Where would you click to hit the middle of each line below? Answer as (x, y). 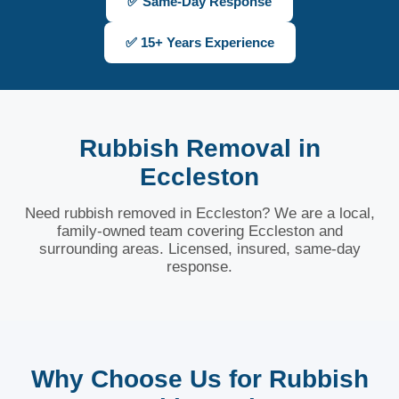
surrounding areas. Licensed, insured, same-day (199, 249)
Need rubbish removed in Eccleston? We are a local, (199, 213)
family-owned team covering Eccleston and (199, 231)
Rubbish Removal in (199, 148)
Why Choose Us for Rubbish (199, 379)
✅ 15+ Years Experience (199, 42)
